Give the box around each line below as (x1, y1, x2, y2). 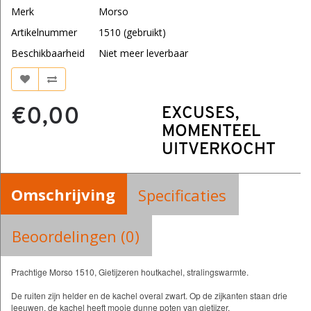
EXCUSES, (161, 106, 239, 123)
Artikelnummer (11, 26, 77, 40)
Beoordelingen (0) (12, 226, 140, 247)
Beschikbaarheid (11, 47, 85, 60)
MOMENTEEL (161, 124, 260, 141)
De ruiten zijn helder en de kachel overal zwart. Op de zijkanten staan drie (11, 289, 287, 302)
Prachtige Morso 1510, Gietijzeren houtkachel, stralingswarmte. (11, 266, 251, 278)
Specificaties (138, 185, 226, 206)
